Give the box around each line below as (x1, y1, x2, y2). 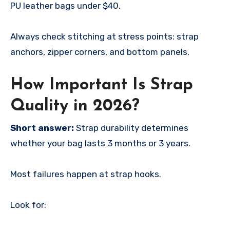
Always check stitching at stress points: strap (10, 31, 199, 42)
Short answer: (10, 123, 74, 133)
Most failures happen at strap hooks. (10, 169, 161, 180)
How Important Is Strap (10, 76, 193, 93)
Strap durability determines (74, 123, 188, 133)
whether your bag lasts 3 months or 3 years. (10, 138, 190, 149)
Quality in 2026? (10, 98, 140, 114)
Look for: (10, 200, 46, 210)
